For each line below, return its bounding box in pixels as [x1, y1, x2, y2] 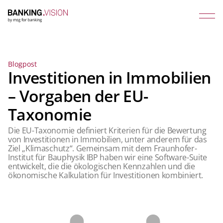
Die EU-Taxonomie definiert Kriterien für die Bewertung [8, 125, 207, 136]
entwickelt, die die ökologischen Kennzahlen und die [8, 161, 195, 172]
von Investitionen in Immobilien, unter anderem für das [8, 134, 207, 145]
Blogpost [8, 59, 37, 69]
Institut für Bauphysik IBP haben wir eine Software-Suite [8, 152, 208, 163]
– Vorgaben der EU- [8, 85, 148, 107]
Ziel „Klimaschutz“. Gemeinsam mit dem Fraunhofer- [8, 143, 197, 154]
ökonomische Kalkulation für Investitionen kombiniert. [8, 170, 204, 181]
